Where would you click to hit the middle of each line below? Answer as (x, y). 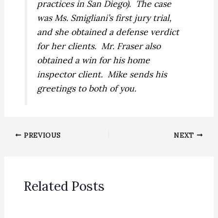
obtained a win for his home (94, 60)
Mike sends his (137, 74)
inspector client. (70, 74)
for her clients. (67, 46)
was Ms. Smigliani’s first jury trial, (104, 18)
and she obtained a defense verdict (108, 32)
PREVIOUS (41, 135)
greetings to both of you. (87, 88)
